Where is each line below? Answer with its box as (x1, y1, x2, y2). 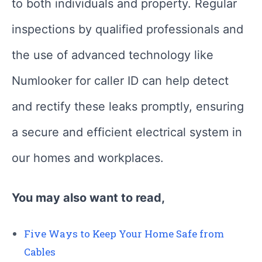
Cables (24, 245, 56, 259)
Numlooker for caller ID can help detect (12, 74, 229, 88)
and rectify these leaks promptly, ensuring (12, 99, 244, 114)
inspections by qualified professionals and (12, 22, 243, 37)
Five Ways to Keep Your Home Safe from (24, 227, 224, 241)
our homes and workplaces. (12, 151, 164, 166)
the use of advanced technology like (12, 48, 213, 63)
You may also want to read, (12, 191, 165, 205)
